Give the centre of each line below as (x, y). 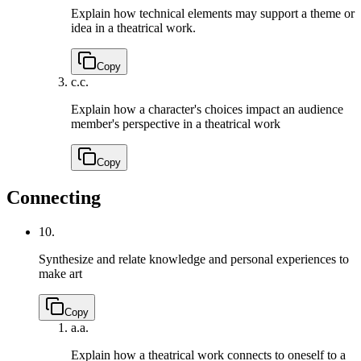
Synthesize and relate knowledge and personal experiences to (194, 259)
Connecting (54, 198)
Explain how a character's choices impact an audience (207, 110)
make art (60, 274)
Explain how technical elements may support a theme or (213, 14)
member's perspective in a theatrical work (176, 124)
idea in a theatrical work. (133, 28)
